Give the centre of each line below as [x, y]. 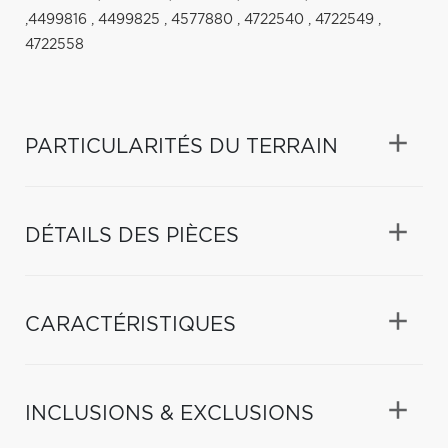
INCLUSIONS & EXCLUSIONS [169, 413]
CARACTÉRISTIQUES [130, 324]
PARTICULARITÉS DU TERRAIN [181, 146]
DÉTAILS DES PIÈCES [132, 235]
